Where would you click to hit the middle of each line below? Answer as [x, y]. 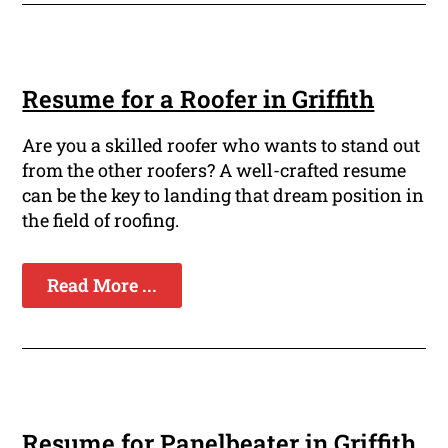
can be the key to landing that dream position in [223, 195]
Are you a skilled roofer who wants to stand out [221, 145]
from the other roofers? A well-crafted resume [214, 170]
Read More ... [102, 285]
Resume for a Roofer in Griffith [198, 99]
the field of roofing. [101, 220]
